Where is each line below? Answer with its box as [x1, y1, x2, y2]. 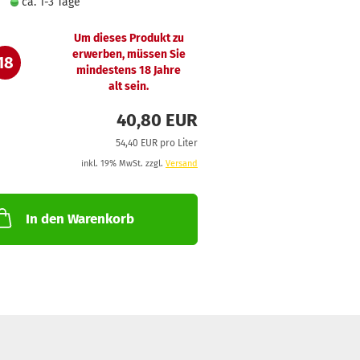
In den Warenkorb [25, 211, 134, 227]
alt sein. [108, 79, 149, 93]
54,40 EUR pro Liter [115, 137, 198, 149]
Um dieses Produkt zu [73, 31, 184, 45]
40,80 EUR [116, 109, 198, 131]
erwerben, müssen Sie [72, 47, 186, 61]
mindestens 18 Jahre [76, 63, 182, 77]
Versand [165, 158, 198, 169]
